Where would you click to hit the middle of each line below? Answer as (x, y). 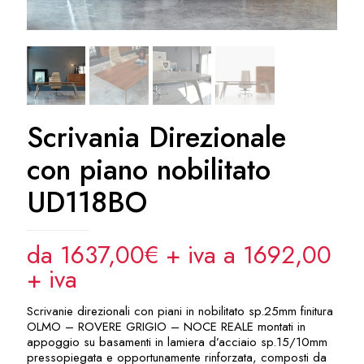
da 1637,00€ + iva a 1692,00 (179, 255)
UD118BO (87, 203)
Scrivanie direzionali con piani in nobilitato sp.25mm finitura (180, 312)
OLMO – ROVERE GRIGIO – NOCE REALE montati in (166, 327)
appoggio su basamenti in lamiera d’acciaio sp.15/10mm (177, 342)
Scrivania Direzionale (156, 138)
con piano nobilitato (149, 170)
